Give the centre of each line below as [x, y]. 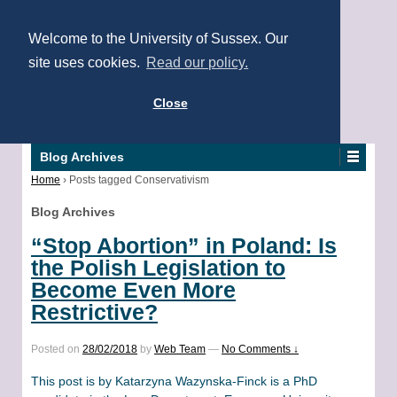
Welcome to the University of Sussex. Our [158, 39]
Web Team [180, 349]
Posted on [57, 349]
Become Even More [133, 289]
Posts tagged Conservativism [139, 180]
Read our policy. [198, 63]
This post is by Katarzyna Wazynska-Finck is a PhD [174, 381]
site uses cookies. [86, 63]
